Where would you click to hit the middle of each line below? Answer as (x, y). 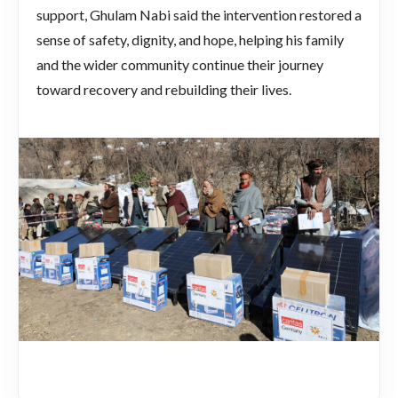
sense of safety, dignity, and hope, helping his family (190, 40)
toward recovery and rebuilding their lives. (164, 90)
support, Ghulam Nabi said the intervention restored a (199, 15)
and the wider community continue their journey (180, 65)
